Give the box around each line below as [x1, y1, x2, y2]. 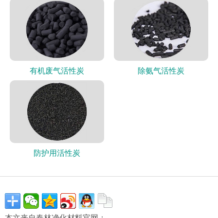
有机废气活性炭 [29, 65, 84, 76]
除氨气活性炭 [137, 65, 184, 76]
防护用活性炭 [33, 146, 80, 158]
